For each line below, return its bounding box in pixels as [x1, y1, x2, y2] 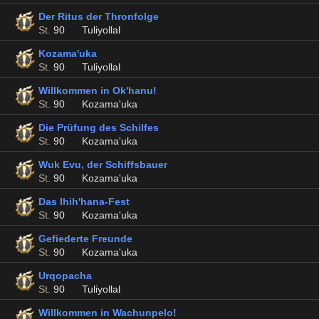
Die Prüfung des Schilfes [38, 122, 159, 133]
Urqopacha [38, 270, 92, 281]
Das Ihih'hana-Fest [38, 196, 130, 207]
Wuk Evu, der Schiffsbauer [38, 159, 167, 170]
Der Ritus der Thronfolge [38, 11, 159, 22]
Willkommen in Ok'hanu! [38, 85, 157, 96]
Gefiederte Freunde [38, 233, 132, 244]
